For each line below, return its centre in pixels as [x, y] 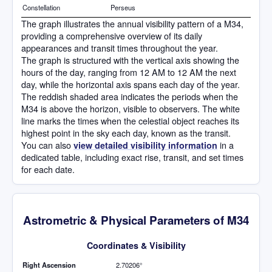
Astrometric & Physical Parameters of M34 [136, 220]
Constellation [41, 8]
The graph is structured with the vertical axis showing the [130, 60]
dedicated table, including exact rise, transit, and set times [132, 157]
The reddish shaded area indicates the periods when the [130, 97]
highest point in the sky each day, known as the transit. [126, 133]
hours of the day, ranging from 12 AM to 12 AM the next [129, 72]
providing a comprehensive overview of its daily [112, 36]
